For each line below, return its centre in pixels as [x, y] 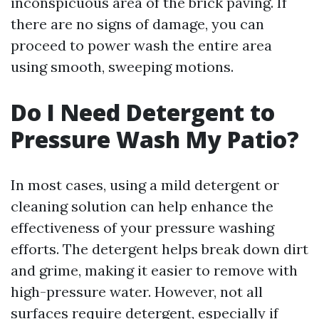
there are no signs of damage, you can [137, 24]
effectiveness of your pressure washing [142, 228]
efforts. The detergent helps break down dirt [159, 249]
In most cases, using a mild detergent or [145, 185]
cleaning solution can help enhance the [142, 206]
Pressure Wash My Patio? [155, 139]
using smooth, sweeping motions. [122, 67]
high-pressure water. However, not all [137, 292]
